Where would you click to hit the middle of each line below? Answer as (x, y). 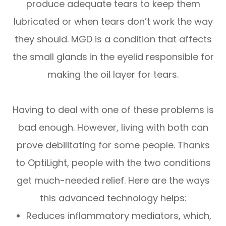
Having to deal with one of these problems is (113, 109)
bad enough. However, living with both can (113, 127)
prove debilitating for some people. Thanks (113, 145)
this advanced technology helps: (113, 198)
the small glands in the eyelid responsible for (113, 56)
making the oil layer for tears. (113, 74)
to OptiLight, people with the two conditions (113, 162)
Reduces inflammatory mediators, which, (119, 215)
